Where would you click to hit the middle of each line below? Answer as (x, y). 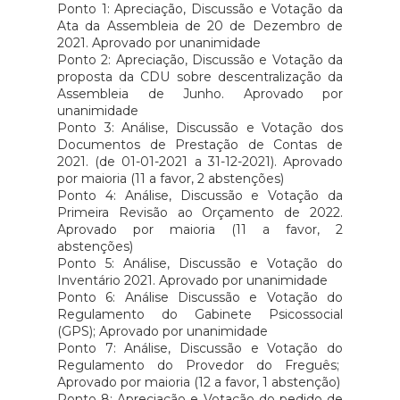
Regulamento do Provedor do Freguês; (200, 365)
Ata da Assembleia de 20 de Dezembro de (200, 25)
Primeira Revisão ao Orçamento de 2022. (200, 212)
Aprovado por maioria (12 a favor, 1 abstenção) (199, 382)
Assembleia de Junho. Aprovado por (200, 93)
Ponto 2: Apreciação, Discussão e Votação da (200, 59)
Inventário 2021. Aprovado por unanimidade (192, 280)
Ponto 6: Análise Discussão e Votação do (200, 297)
